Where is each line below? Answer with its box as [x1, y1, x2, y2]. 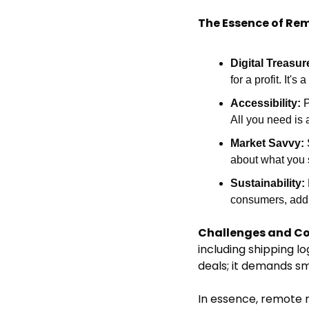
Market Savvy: [230, 137, 304, 149]
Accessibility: [230, 97, 301, 109]
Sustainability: [230, 177, 305, 189]
